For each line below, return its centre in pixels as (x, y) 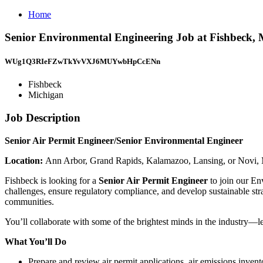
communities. (29, 201)
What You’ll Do (36, 241)
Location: (25, 160)
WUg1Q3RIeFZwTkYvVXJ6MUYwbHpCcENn (82, 61)
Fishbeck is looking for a (52, 180)
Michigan (46, 95)
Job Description (43, 117)
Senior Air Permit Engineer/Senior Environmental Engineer (124, 140)
